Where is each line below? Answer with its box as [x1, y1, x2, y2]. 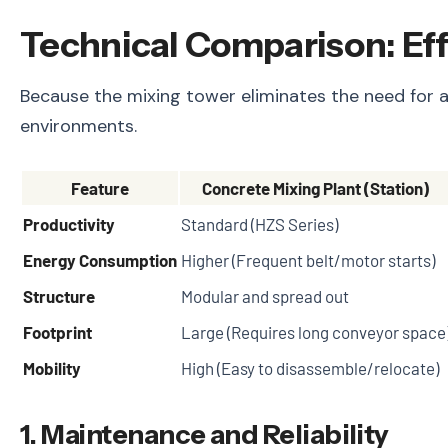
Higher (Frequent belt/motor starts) [181, 249, 435, 270]
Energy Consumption [23, 249, 177, 270]
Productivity [23, 213, 115, 234]
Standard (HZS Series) [181, 213, 338, 234]
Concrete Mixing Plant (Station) [202, 177, 429, 198]
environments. [20, 113, 137, 138]
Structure [23, 285, 95, 306]
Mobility [23, 357, 81, 378]
